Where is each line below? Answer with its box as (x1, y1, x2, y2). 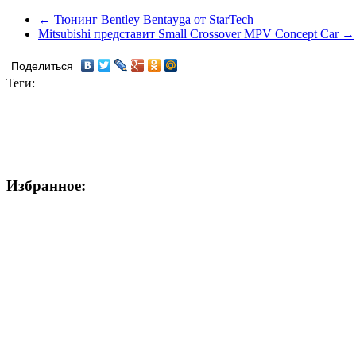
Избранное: (6, 176, 86, 194)
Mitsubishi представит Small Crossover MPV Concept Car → (38, 26, 354, 41)
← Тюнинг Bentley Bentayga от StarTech (38, 12, 253, 26)
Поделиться (11, 60, 73, 72)
